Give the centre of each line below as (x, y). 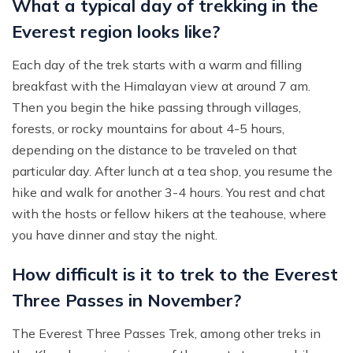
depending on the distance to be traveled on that (154, 150)
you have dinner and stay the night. (115, 235)
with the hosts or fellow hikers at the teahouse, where (169, 214)
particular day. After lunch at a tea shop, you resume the (172, 171)
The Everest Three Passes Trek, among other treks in (166, 334)
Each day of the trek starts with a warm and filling (157, 65)
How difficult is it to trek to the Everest (175, 275)
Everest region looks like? (116, 32)
